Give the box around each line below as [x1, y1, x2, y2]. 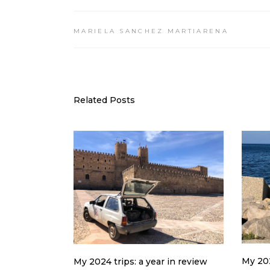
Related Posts [74, 95, 135, 106]
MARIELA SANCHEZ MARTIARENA [74, 27, 228, 36]
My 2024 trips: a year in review [74, 256, 207, 267]
